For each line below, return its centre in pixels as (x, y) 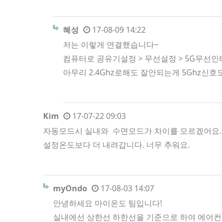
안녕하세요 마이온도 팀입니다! (108, 203)
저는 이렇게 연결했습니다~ (111, 45)
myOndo (70, 188)
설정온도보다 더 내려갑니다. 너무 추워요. (116, 145)
